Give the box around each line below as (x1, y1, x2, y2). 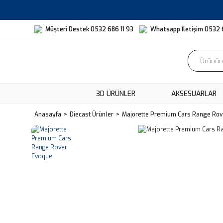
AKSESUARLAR (171, 89, 217, 99)
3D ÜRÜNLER (96, 89, 135, 99)
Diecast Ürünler (70, 111, 113, 118)
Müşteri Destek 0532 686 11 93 (45, 25, 133, 33)
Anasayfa (34, 111, 61, 118)
